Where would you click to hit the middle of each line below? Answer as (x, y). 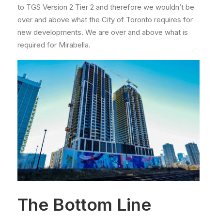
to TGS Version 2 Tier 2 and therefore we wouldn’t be (106, 7)
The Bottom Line (84, 205)
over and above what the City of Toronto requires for (105, 19)
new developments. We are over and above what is (103, 32)
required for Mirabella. (54, 45)
